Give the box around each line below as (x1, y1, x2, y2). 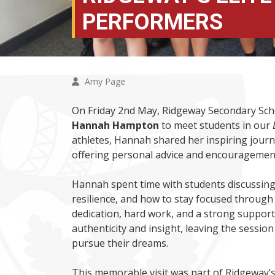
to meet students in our (159, 118, 273, 132)
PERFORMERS (82, 9, 223, 35)
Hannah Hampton (72, 118, 159, 132)
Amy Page (85, 76, 125, 87)
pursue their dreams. (72, 236, 168, 250)
